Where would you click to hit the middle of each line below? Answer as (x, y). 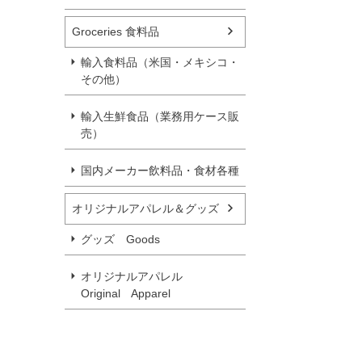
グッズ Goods (120, 239)
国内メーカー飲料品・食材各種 (160, 170)
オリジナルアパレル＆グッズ (145, 208)
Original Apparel (126, 293)
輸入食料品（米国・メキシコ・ (160, 62)
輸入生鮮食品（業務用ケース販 (160, 116)
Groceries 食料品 (116, 31)
